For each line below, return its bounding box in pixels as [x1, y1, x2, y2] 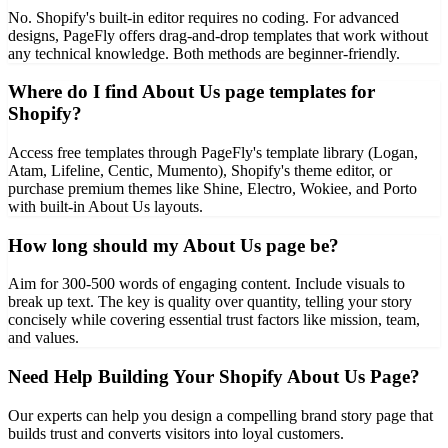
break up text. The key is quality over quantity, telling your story [8, 293, 412, 311]
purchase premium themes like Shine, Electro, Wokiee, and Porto [8, 179, 417, 197]
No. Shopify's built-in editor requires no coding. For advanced [8, 8, 399, 26]
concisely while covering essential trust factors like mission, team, [8, 311, 420, 329]
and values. [8, 329, 79, 347]
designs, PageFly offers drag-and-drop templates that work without [8, 26, 428, 44]
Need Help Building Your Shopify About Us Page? [8, 366, 420, 388]
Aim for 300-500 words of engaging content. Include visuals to [8, 275, 405, 293]
